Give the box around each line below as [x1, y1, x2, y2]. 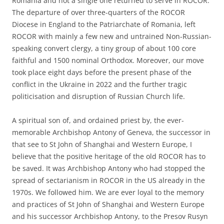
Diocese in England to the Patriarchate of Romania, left [12, 19, 195, 29]
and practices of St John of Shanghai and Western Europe [12, 199, 204, 209]
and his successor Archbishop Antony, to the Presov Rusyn [12, 211, 208, 221]
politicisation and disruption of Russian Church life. [12, 91, 185, 101]
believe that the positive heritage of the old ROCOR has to [12, 151, 205, 161]
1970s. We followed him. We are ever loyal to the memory [12, 187, 204, 197]
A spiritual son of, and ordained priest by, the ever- [12, 115, 184, 125]
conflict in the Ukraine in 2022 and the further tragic [12, 79, 187, 89]
